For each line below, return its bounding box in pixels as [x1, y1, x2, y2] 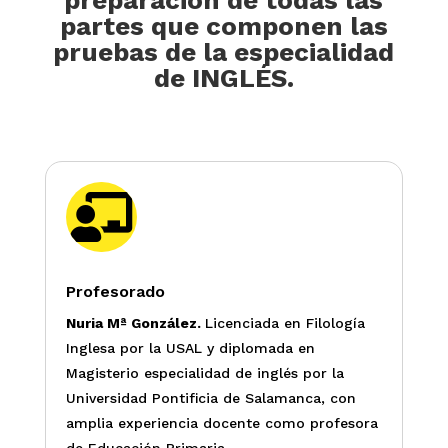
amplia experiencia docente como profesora [65, 415, 378, 431]
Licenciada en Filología [204, 315, 365, 331]
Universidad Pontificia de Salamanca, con [65, 390, 356, 406]
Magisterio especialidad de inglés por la [65, 365, 344, 381]
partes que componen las [59, 11, 388, 41]
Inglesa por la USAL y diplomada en [65, 340, 315, 356]
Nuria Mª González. [65, 315, 205, 331]
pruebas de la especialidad [53, 37, 395, 67]
